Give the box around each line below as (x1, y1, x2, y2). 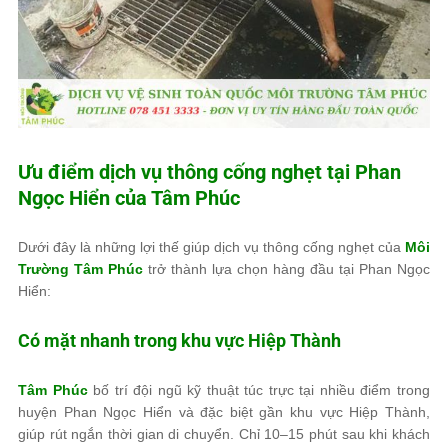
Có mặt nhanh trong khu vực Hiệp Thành (18, 330, 341, 351)
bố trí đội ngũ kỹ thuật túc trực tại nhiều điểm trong (87, 382, 431, 398)
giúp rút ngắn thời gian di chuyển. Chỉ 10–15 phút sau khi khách (18, 426, 430, 442)
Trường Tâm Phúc (18, 261, 143, 277)
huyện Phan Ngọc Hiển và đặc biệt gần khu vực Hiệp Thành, (18, 404, 430, 420)
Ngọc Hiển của (18, 186, 151, 210)
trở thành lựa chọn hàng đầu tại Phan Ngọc (143, 261, 430, 277)
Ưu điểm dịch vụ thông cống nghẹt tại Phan (18, 160, 401, 184)
